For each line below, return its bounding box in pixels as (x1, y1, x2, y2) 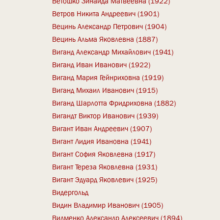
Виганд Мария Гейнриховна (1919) (52, 72, 164, 82)
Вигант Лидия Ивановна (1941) (52, 136, 152, 146)
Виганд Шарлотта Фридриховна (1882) (52, 98, 176, 108)
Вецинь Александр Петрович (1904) (52, 21, 167, 31)
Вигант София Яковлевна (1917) (52, 149, 156, 159)
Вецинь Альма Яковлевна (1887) (52, 34, 158, 44)
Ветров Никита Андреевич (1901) (52, 8, 160, 19)
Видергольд (52, 187, 89, 197)
